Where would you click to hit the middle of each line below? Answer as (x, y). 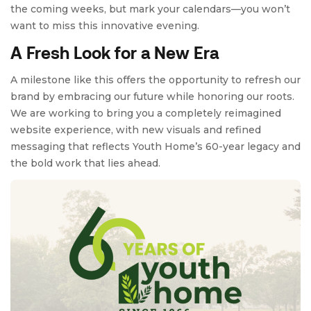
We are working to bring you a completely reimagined (146, 113)
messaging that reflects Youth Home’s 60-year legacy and (155, 146)
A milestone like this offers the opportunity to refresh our (155, 80)
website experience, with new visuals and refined (136, 130)
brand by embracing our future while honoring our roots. (154, 96)
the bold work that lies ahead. (85, 163)
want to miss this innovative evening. (105, 26)
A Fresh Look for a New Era (115, 52)
